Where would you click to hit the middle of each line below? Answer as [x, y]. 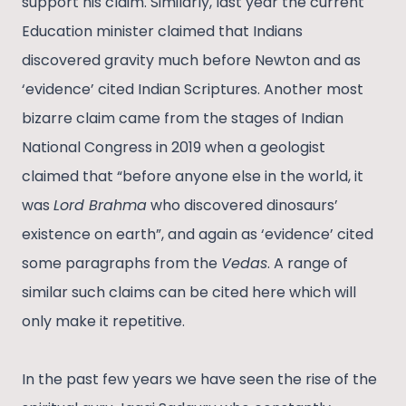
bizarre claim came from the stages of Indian [183, 118]
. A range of [308, 263]
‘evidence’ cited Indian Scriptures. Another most [193, 89]
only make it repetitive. [103, 321]
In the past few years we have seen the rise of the [199, 379]
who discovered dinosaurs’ [242, 205]
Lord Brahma [100, 205]
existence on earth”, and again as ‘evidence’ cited [198, 234]
